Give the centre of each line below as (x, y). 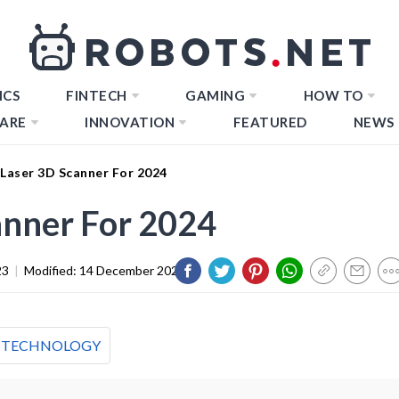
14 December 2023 (132, 270)
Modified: (52, 270)
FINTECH (97, 95)
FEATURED (270, 122)
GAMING (215, 95)
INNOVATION (130, 122)
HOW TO (333, 95)
